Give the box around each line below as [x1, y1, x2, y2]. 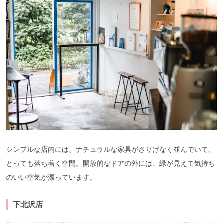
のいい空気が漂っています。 [6, 173, 97, 181]
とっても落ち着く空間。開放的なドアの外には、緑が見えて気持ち [6, 159, 215, 167]
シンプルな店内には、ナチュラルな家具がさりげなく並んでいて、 [6, 145, 215, 153]
